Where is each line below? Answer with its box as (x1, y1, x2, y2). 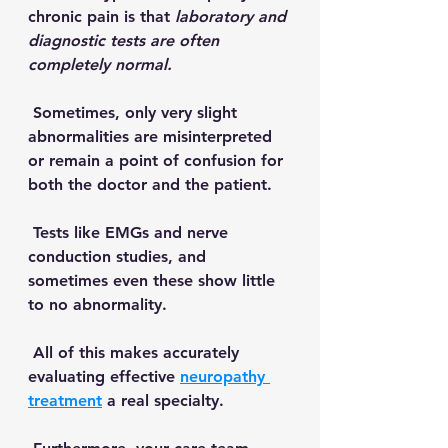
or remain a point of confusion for (28, 151, 288, 170)
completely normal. (28, 55, 177, 74)
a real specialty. (102, 391, 229, 410)
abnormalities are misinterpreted (28, 127, 277, 146)
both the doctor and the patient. (28, 175, 282, 194)
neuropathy (180, 367, 270, 386)
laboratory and (175, 7, 291, 26)
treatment (28, 391, 102, 410)
